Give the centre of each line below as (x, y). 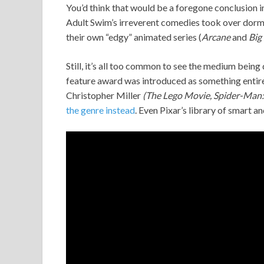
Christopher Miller (104, 95)
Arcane (216, 37)
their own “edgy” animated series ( (134, 37)
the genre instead (100, 110)
